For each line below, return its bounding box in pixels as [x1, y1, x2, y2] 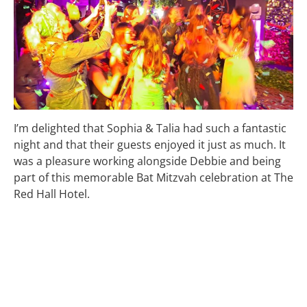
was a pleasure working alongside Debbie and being [14, 153, 281, 169]
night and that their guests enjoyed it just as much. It [14, 136, 286, 152]
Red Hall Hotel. [14, 186, 90, 201]
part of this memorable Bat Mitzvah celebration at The [14, 169, 293, 185]
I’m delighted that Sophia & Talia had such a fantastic [14, 120, 286, 136]
